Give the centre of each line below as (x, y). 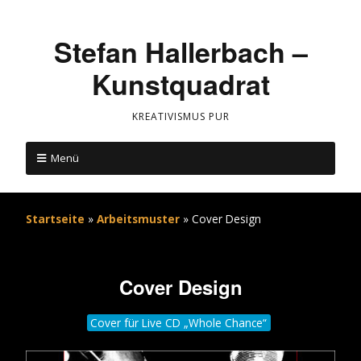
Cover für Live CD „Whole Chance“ (179, 323)
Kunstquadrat (180, 84)
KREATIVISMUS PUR (180, 116)
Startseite (55, 219)
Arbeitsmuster (138, 219)
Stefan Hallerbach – (180, 52)
